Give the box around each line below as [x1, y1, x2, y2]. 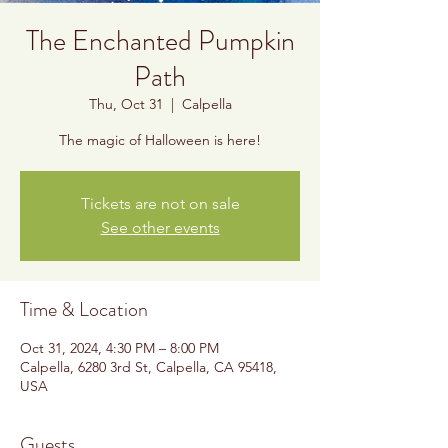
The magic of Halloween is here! [59, 131, 261, 149]
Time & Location [20, 295, 148, 324]
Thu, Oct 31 [88, 95, 163, 113]
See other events [100, 218, 220, 237]
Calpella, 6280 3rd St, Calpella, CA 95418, [20, 358, 277, 376]
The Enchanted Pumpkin [25, 21, 295, 61]
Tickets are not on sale [80, 194, 240, 213]
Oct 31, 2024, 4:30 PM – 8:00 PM [20, 339, 219, 357]
